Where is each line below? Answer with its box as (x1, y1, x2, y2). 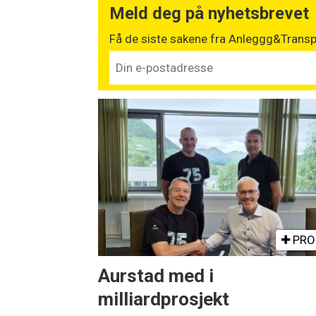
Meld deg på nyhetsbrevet (109, 4, 310, 24)
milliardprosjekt (98, 288, 230, 310)
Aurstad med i (98, 265, 214, 286)
